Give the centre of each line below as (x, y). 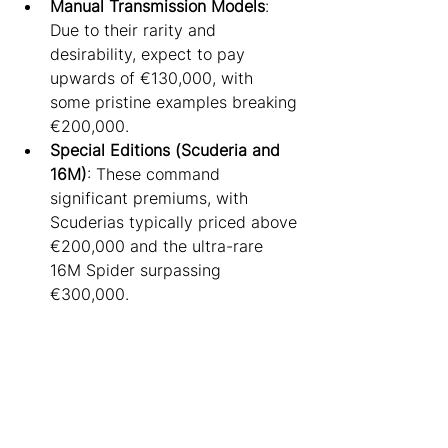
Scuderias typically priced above (176, 221)
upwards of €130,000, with (154, 77)
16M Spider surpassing (138, 269)
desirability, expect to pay (150, 53)
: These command (156, 173)
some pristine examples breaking (176, 101)
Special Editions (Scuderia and (167, 149)
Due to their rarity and (135, 29)
